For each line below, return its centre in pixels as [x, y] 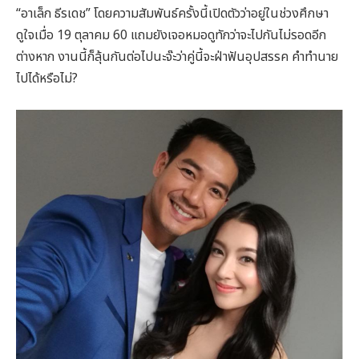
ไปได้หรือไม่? [47, 79]
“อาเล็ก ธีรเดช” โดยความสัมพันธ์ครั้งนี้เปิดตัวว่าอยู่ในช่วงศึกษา [172, 14]
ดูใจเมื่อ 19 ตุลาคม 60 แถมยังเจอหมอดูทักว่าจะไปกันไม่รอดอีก [171, 36]
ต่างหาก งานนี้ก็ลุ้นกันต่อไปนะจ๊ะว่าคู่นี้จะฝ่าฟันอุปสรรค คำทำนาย [177, 57]
